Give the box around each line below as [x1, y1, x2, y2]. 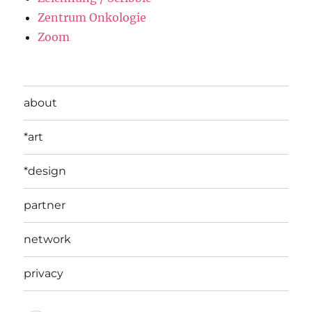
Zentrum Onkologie [38, 10, 147, 24]
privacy [24, 267, 64, 281]
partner [24, 198, 66, 212]
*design [24, 164, 67, 178]
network [24, 233, 72, 247]
